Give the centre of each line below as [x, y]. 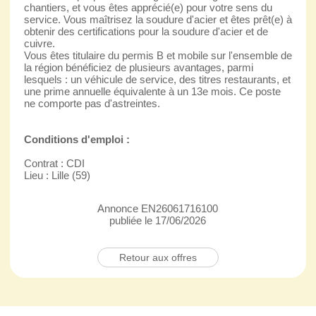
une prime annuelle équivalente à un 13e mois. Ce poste [152, 91]
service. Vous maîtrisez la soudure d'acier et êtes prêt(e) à [158, 19]
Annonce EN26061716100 [158, 208]
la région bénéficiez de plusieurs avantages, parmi [138, 67]
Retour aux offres [158, 257]
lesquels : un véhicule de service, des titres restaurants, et [157, 79]
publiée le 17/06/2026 [158, 220]
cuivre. [39, 43]
